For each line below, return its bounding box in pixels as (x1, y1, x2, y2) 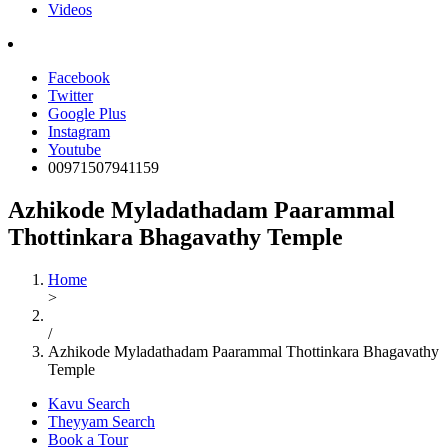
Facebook (48, 68, 110, 86)
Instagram (48, 122, 110, 140)
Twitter (48, 86, 93, 104)
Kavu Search (48, 394, 130, 412)
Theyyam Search (48, 412, 155, 430)
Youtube (48, 140, 101, 158)
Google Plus (48, 104, 126, 122)
